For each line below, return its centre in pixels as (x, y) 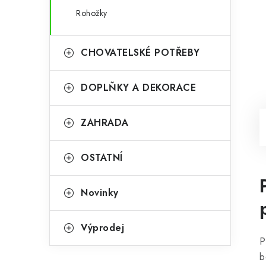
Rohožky (92, 13)
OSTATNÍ (102, 158)
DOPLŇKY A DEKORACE (138, 88)
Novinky (100, 193)
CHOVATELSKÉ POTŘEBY (140, 53)
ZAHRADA (105, 123)
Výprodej (102, 228)
